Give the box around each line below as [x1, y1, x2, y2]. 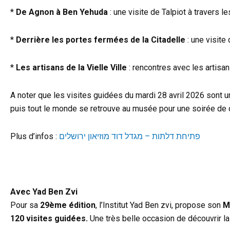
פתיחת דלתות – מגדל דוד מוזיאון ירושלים [59, 131, 200, 142]
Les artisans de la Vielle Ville [16, 63, 127, 73]
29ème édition [40, 200, 95, 210]
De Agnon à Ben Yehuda [16, 7, 108, 17]
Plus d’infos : [10, 131, 59, 142]
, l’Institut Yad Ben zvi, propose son [95, 200, 223, 210]
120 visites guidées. [10, 214, 88, 224]
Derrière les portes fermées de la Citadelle [16, 35, 185, 45]
